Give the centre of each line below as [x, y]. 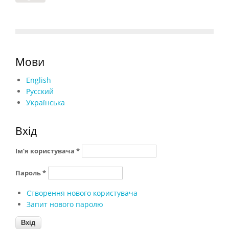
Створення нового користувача [82, 193]
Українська [45, 102]
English [39, 80]
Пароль [29, 173]
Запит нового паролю [65, 204]
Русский [40, 91]
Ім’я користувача [46, 151]
